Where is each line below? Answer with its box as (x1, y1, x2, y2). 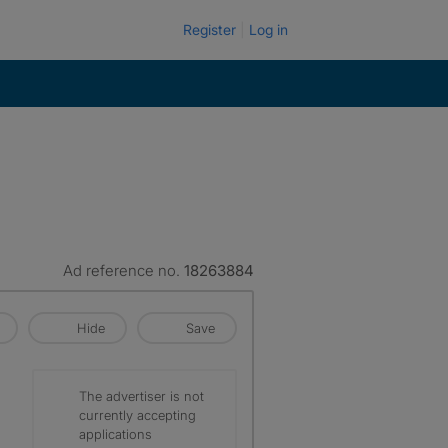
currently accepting (79, 407, 196, 423)
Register (183, 21, 236, 38)
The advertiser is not (79, 388, 204, 404)
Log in (249, 21, 288, 38)
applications (79, 426, 152, 442)
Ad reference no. (63, 261, 184, 280)
